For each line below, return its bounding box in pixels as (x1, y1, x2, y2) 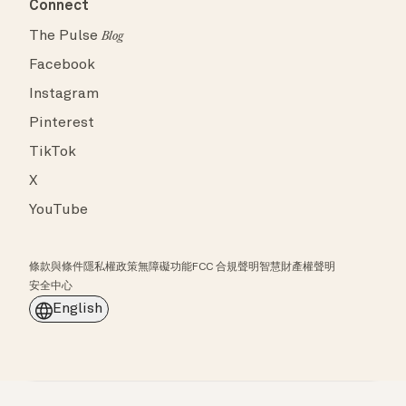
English (53, 301, 102, 316)
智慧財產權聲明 (259, 261, 335, 273)
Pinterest (29, 115, 94, 130)
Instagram (29, 86, 99, 101)
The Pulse (29, 28, 101, 43)
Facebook (29, 57, 95, 72)
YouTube (29, 202, 88, 217)
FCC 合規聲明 (192, 261, 259, 273)
